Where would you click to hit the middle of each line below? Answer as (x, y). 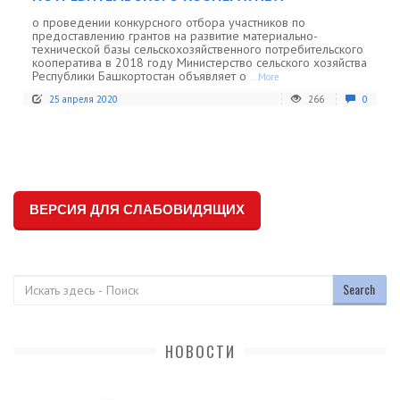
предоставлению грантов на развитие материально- (175, 35)
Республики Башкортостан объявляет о (139, 75)
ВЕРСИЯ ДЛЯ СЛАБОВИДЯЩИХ (137, 209)
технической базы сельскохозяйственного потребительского (198, 49)
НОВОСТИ (200, 351)
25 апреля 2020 (83, 99)
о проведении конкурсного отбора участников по (169, 22)
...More (265, 76)
